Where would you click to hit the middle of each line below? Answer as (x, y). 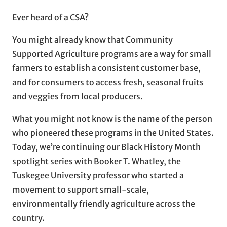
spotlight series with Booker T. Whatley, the (97, 161)
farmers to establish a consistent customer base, (106, 68)
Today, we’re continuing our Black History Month (106, 147)
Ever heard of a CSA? (50, 17)
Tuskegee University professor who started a (98, 175)
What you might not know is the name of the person (112, 118)
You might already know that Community (92, 39)
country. (28, 218)
